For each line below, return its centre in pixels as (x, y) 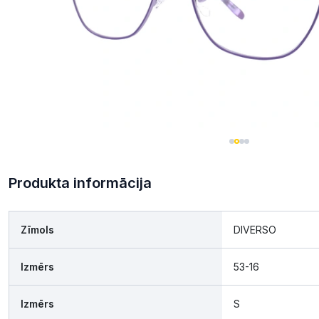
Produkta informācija (80, 183)
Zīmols (37, 230)
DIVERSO (255, 230)
